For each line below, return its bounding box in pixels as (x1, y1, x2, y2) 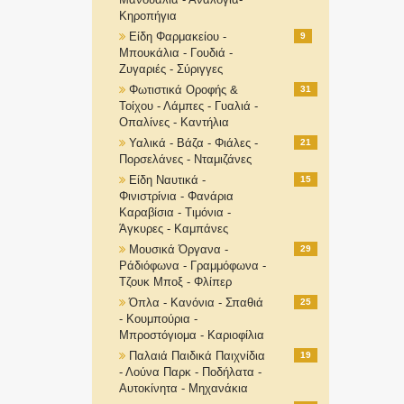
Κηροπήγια (119, 9, 177, 23)
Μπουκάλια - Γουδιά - (119, 46, 233, 60)
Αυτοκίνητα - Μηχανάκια (119, 381, 248, 395)
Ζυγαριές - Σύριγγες (119, 62, 223, 76)
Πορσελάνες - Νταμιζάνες (119, 152, 252, 166)
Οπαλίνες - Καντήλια (119, 115, 229, 129)
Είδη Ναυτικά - (129, 173, 206, 187)
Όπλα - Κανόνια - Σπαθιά (129, 296, 263, 309)
